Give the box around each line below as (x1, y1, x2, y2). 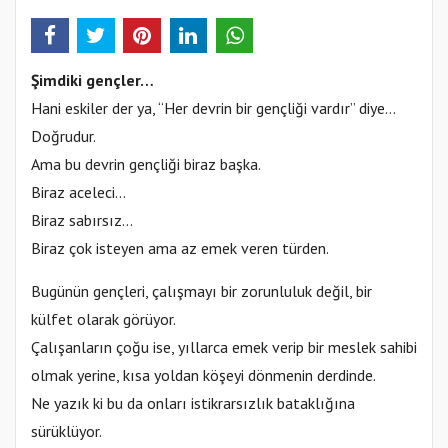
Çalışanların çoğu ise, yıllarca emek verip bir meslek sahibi (31, 336, 417, 357)
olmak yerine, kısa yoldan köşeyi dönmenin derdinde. (31, 364, 376, 385)
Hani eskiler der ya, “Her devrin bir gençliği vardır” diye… (31, 97, 396, 118)
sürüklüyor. (31, 420, 102, 441)
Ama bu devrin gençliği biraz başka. (31, 153, 261, 174)
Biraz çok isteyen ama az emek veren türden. (31, 237, 329, 258)
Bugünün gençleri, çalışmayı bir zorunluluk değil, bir (31, 280, 372, 301)
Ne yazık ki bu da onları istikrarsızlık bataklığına (31, 392, 355, 413)
